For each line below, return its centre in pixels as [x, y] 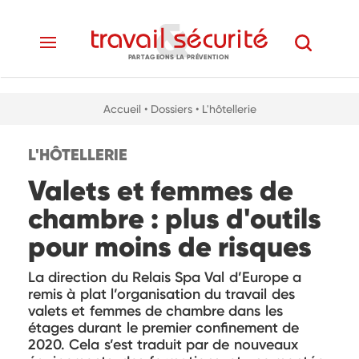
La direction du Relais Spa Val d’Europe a [165, 277]
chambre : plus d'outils [175, 219]
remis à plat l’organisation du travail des [161, 294]
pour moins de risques [170, 247]
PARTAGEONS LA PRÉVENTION [179, 56]
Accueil [122, 109]
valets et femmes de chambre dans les [155, 311]
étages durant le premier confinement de [164, 328]
